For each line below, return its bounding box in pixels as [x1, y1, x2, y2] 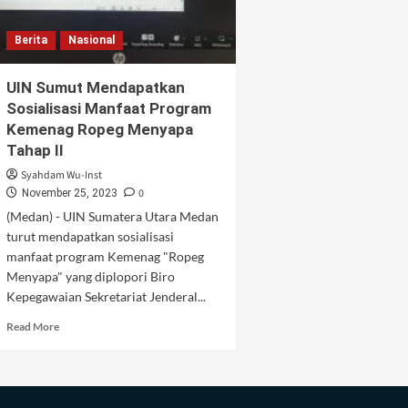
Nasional [67, 34, 115, 46]
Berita [14, 34, 47, 46]
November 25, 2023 [21, 187, 117, 199]
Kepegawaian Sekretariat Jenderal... [5, 289, 206, 304]
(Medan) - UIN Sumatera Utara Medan [5, 209, 219, 224]
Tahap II [5, 141, 64, 159]
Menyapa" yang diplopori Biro [5, 269, 175, 284]
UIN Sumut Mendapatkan [5, 78, 185, 97]
